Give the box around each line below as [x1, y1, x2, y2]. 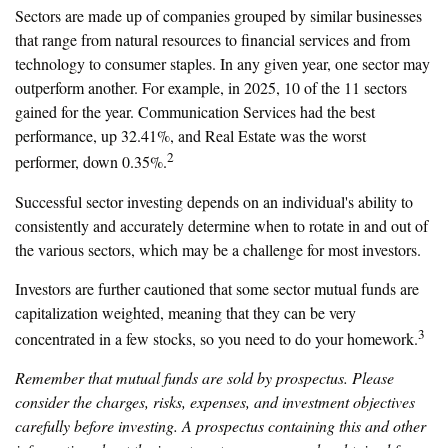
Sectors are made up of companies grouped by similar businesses [15, 5, 422, 27]
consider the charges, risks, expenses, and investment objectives [15, 390, 415, 412]
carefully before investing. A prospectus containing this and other [15, 414, 426, 436]
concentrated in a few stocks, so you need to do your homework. [15, 327, 418, 349]
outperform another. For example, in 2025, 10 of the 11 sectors [15, 77, 407, 99]
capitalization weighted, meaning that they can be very [15, 301, 356, 323]
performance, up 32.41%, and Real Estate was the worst [15, 125, 366, 147]
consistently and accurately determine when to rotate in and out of [15, 214, 428, 236]
